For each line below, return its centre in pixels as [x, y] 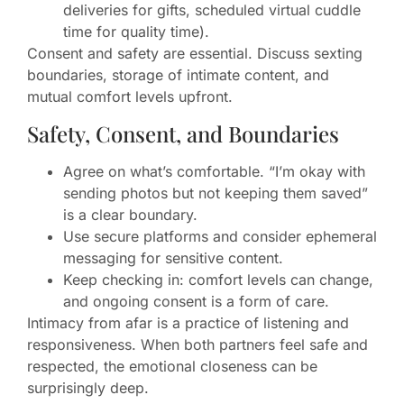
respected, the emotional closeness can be [172, 366]
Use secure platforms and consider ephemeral [220, 236]
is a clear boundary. [130, 214]
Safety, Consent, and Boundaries [183, 133]
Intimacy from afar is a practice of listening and [188, 322]
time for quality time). [136, 32]
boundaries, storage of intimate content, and [178, 75]
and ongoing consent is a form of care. [196, 301]
